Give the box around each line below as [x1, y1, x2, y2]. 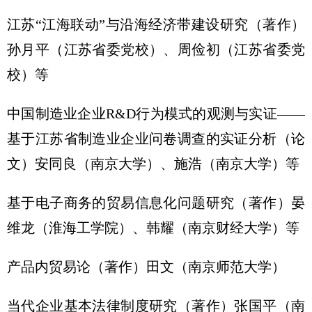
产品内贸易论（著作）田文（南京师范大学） [7, 259, 286, 274]
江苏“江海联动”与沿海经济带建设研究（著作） [7, 17, 305, 32]
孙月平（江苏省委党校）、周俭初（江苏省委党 [7, 42, 305, 57]
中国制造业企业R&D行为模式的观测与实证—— [7, 106, 305, 121]
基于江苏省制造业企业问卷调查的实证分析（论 [7, 131, 305, 146]
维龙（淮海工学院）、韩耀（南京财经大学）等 [7, 220, 299, 235]
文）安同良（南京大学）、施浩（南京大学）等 [7, 156, 299, 171]
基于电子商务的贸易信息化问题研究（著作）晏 [7, 195, 305, 210]
